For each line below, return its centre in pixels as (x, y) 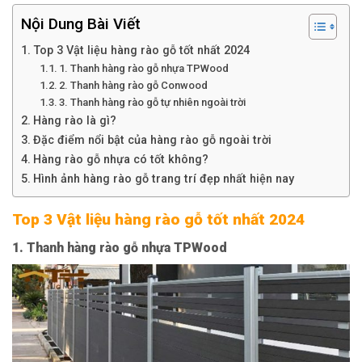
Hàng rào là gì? (74, 121)
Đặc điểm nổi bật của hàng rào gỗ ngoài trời (152, 141)
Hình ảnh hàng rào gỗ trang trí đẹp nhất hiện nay (163, 179)
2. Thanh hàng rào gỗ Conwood (134, 86)
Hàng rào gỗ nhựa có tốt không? (120, 160)
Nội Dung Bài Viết (81, 24)
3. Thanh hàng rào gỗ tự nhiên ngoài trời (153, 103)
